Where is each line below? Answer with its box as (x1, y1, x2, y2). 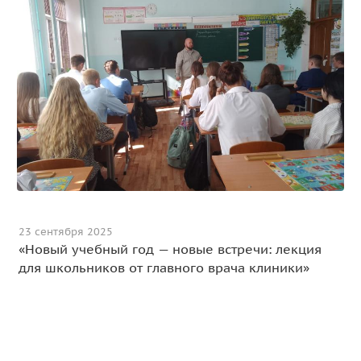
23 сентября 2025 (19, 224, 114, 239)
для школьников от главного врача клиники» (19, 259, 310, 276)
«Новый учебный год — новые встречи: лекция (19, 240, 322, 257)
